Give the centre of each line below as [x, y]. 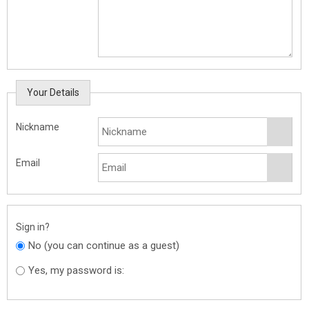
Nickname [38, 127]
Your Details [53, 92]
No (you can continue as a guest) [104, 245]
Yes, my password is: [76, 271]
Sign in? [33, 227]
